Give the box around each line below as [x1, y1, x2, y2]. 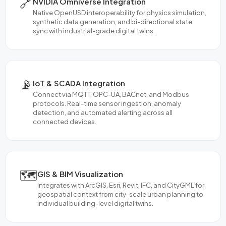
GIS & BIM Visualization [37, 168, 123, 179]
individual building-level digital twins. [37, 199, 153, 207]
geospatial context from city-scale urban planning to [37, 190, 203, 198]
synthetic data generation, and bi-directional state [33, 17, 192, 26]
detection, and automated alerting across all [33, 108, 173, 117]
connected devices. [33, 117, 96, 126]
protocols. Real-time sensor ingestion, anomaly [33, 99, 181, 107]
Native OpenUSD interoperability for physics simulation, [33, 8, 206, 17]
